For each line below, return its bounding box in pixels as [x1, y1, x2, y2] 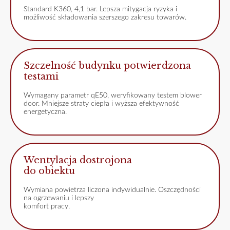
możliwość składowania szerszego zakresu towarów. [24, 14, 186, 22]
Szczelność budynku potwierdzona [24, 60, 191, 72]
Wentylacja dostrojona [24, 155, 132, 166]
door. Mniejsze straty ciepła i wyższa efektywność [24, 100, 179, 108]
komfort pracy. [24, 203, 70, 210]
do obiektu [24, 165, 75, 177]
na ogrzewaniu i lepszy [24, 195, 94, 202]
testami [24, 71, 59, 83]
